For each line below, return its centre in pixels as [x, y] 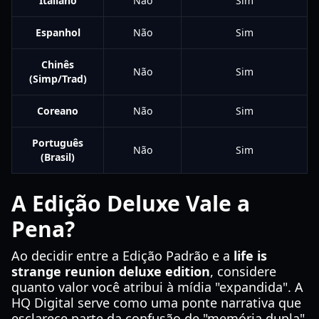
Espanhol [58, 32]
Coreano [58, 111]
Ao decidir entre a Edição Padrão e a [122, 256]
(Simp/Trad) [58, 79]
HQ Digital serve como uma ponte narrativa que [156, 303]
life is [250, 256]
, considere [243, 271]
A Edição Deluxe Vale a [131, 203]
